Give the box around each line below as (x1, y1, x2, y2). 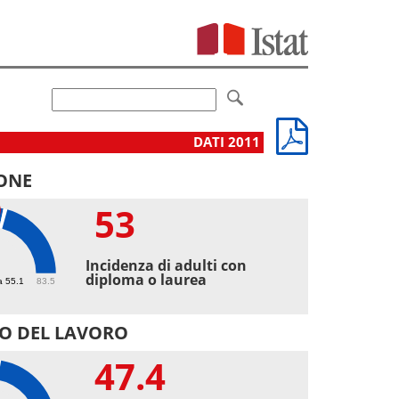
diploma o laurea (85, 269, 208, 289)
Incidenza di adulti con (85, 255, 248, 275)
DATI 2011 (193, 132, 264, 151)
